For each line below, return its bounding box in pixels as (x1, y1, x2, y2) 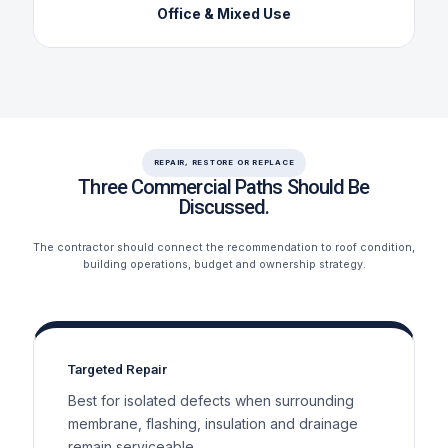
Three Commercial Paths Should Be (78, 174, 370, 199)
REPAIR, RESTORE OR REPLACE (153, 157, 295, 167)
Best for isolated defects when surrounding (67, 391, 354, 409)
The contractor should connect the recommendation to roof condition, (33, 240, 415, 254)
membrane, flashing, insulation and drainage (67, 414, 358, 432)
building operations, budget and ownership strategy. (82, 257, 366, 271)
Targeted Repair (67, 360, 167, 377)
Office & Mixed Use (157, 4, 291, 22)
